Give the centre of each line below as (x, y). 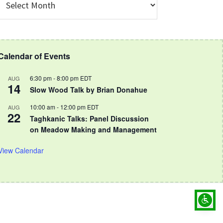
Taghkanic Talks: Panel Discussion (89, 118)
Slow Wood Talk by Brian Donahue (89, 90)
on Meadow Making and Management (93, 129)
